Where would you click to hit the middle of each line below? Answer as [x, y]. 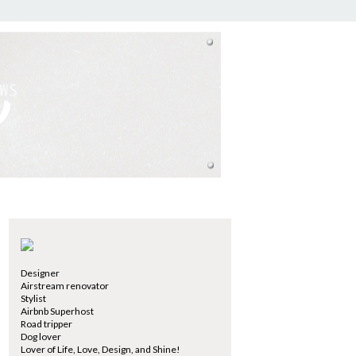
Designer [40, 273]
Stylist [33, 298]
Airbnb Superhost [57, 311]
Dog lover [41, 337]
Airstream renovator [65, 286]
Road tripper [46, 324]
